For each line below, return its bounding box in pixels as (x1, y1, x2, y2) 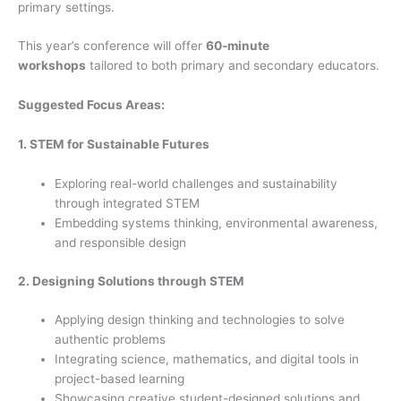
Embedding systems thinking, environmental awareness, (55, 216, 379, 231)
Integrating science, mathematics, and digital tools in (55, 352, 360, 367)
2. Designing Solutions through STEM (18, 273, 244, 288)
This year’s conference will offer (18, 38, 206, 54)
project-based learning (55, 371, 185, 387)
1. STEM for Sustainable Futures (18, 137, 209, 152)
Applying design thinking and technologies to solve (55, 312, 346, 328)
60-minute (206, 38, 269, 54)
